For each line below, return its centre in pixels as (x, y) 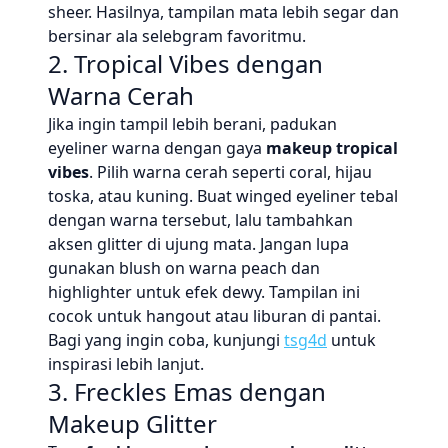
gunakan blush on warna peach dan (184, 268)
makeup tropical (332, 148)
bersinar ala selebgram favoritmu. (177, 36)
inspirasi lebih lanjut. (126, 364)
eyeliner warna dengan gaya (157, 148)
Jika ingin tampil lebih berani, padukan (192, 124)
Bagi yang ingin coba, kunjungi (166, 340)
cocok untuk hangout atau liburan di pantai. (214, 316)
